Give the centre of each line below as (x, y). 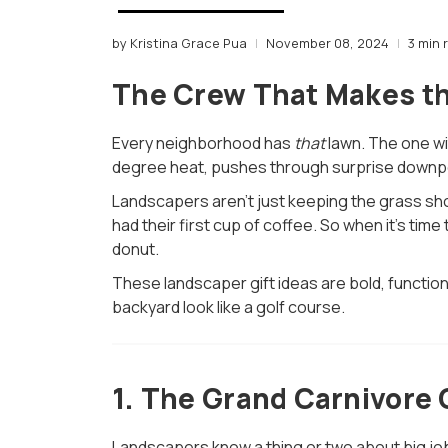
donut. (135, 249)
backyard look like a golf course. (228, 307)
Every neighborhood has (203, 143)
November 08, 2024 (327, 43)
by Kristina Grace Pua (179, 43)
